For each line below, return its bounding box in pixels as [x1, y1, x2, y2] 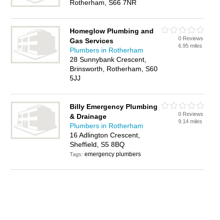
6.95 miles [178, 43, 203, 49]
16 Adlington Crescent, [70, 131, 140, 139]
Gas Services [70, 37, 114, 45]
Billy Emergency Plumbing [70, 103, 158, 110]
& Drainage [70, 112, 107, 120]
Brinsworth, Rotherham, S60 [70, 65, 158, 73]
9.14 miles [178, 118, 203, 124]
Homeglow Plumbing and [70, 27, 154, 35]
